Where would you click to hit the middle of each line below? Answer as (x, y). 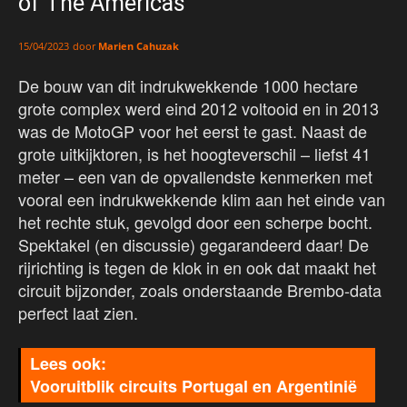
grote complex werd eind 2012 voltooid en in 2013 (199, 109)
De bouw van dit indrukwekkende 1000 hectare (188, 86)
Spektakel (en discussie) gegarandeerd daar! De (194, 245)
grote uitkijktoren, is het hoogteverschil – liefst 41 (194, 154)
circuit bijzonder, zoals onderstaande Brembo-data (200, 290)
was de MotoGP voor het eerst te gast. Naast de (193, 131)
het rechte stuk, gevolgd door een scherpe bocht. (195, 222)
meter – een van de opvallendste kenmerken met (195, 177)
